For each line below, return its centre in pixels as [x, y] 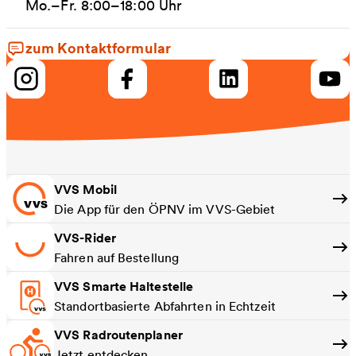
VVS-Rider [85, 238]
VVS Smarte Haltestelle [124, 286]
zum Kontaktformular [98, 47]
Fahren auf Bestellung [117, 257]
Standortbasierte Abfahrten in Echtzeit [165, 306]
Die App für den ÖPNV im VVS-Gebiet [165, 209]
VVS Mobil [85, 189]
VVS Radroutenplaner [118, 335]
